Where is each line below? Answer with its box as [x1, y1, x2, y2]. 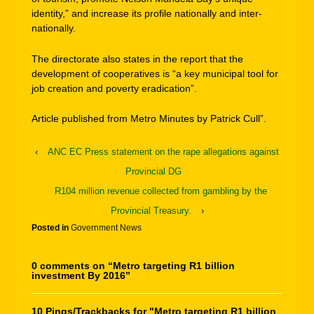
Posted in [32, 222, 71, 233]
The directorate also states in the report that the [32, 53, 243, 64]
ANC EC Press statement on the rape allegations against [48, 146, 279, 157]
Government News [71, 222, 142, 233]
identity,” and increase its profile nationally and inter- [32, 8, 262, 20]
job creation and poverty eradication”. [32, 82, 197, 94]
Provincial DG [125, 165, 182, 177]
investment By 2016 [32, 269, 125, 281]
